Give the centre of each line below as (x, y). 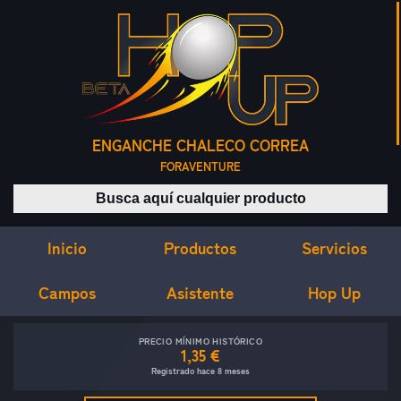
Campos (67, 292)
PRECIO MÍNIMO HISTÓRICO (200, 341)
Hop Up (334, 293)
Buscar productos (254, 194)
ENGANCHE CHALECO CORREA (200, 146)
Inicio (67, 247)
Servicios (334, 247)
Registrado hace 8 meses (200, 371)
